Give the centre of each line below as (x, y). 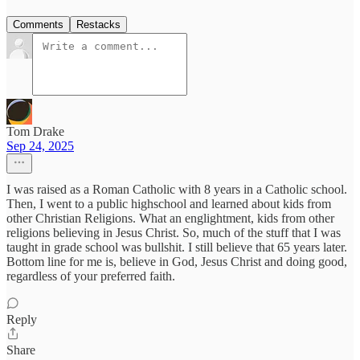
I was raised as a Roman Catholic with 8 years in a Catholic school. (177, 190)
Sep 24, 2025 (40, 146)
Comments (38, 25)
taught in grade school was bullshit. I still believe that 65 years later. (177, 247)
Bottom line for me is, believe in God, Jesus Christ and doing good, (177, 262)
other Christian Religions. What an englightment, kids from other (170, 219)
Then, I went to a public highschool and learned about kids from (169, 204)
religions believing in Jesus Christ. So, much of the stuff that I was (174, 233)
